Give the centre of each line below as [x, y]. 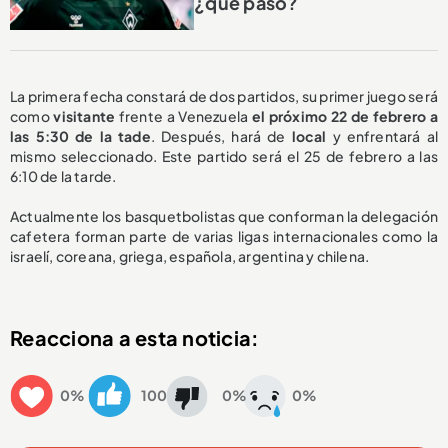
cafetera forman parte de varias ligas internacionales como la [224, 235]
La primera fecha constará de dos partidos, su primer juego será [224, 95]
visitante [82, 115]
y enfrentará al [385, 135]
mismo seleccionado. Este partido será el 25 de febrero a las [224, 155]
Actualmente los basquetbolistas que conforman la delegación [224, 215]
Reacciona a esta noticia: [135, 337]
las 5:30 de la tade [80, 135]
